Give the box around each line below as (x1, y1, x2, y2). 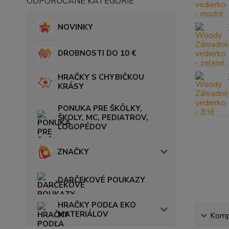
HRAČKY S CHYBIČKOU (58, 72, 144, 82)
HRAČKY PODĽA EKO (58, 199, 136, 210)
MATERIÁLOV (58, 209, 108, 219)
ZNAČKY (57, 146, 89, 157)
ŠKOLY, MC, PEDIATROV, (58, 112, 148, 123)
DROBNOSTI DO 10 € (58, 48, 136, 59)
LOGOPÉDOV (58, 121, 107, 132)
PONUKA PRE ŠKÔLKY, (58, 103, 142, 113)
